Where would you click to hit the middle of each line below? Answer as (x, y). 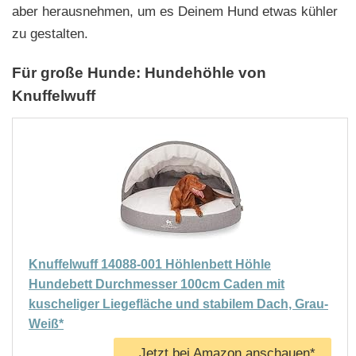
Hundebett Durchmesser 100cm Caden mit (157, 284)
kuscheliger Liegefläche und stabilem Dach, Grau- (178, 304)
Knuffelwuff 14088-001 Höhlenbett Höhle (150, 264)
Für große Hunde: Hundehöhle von (139, 72)
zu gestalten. (50, 33)
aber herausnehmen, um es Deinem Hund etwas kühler (175, 11)
